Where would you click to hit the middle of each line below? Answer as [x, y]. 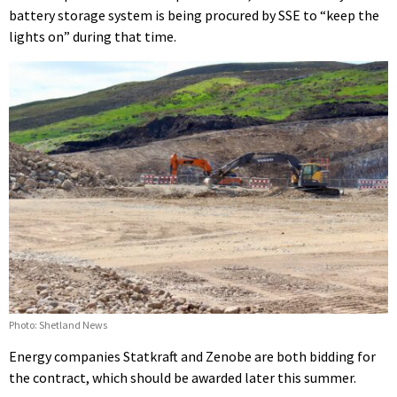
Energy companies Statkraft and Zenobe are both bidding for [192, 357]
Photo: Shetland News [58, 325]
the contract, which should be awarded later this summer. [183, 378]
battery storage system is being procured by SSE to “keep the [194, 16]
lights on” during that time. [93, 37]
